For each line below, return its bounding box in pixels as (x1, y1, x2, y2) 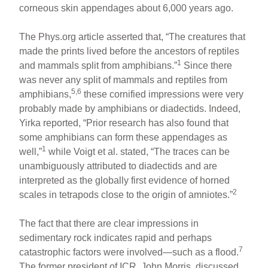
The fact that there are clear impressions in (19, 218, 199, 229)
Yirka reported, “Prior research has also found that (19, 117, 229, 128)
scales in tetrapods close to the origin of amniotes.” (19, 189, 233, 200)
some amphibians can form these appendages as (19, 132, 228, 142)
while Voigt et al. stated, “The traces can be (46, 146, 230, 157)
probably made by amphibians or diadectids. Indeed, (19, 103, 241, 114)
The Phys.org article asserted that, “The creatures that (19, 31, 246, 42)
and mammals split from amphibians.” (19, 60, 178, 71)
